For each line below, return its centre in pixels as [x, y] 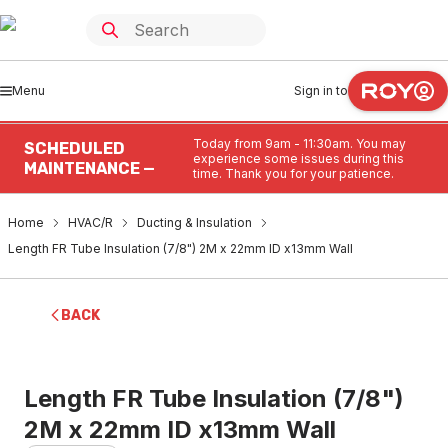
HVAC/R [90, 222]
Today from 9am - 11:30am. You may [300, 143]
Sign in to [321, 90]
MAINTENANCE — [89, 168]
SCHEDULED [74, 148]
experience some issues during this [299, 158]
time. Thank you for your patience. [294, 173]
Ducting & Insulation [194, 222]
